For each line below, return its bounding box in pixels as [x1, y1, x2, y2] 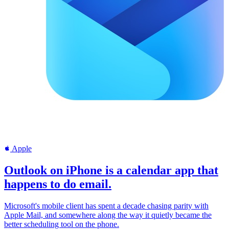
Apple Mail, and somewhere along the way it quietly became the [4, 211, 212, 219]
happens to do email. [4, 177, 111, 191]
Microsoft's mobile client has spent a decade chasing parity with [4, 201, 209, 210]
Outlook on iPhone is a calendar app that [4, 164, 218, 177]
